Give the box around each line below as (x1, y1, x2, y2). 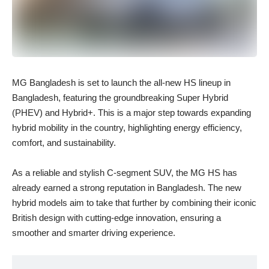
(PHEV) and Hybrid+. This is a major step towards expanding (12, 107, 251, 118)
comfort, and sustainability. (12, 138, 116, 148)
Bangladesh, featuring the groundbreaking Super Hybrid (12, 92, 228, 103)
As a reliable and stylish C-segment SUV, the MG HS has (12, 168, 237, 178)
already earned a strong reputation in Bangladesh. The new (12, 183, 241, 193)
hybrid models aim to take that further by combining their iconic (12, 198, 256, 208)
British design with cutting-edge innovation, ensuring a (12, 213, 221, 223)
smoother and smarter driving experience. (12, 228, 175, 238)
